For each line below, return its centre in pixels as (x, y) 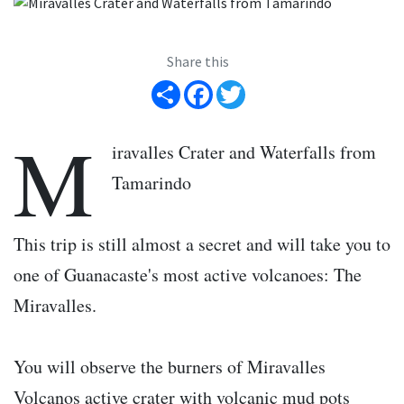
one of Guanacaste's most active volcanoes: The (188, 275)
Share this (198, 62)
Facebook (242, 81)
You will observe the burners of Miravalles (170, 367)
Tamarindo (151, 183)
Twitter (268, 81)
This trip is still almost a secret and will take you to (202, 244)
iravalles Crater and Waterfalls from (244, 152)
